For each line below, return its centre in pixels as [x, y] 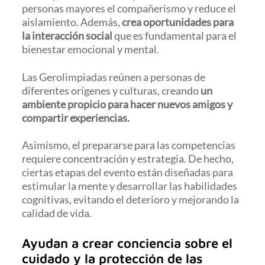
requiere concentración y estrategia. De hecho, [128, 158]
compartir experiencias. [76, 117]
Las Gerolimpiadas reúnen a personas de [114, 77]
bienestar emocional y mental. [91, 49]
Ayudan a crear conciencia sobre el [127, 243]
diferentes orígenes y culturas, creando [112, 90]
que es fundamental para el [176, 36]
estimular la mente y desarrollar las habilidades [130, 185]
